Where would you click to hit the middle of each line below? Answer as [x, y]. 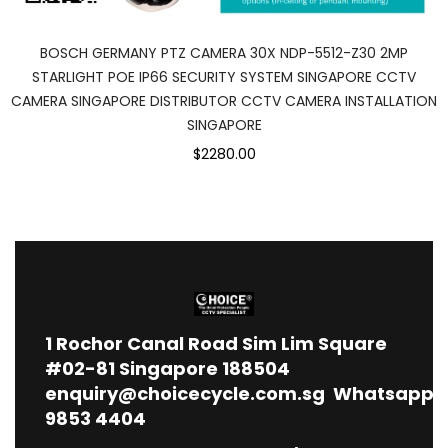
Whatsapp [385, 394]
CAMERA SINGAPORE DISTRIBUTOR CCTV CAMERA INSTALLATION [224, 101]
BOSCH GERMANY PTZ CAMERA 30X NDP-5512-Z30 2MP [224, 53]
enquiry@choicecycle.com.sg [185, 394]
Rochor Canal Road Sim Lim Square [221, 344]
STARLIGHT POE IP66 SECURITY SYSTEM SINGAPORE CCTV [224, 77]
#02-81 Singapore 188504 [169, 369]
